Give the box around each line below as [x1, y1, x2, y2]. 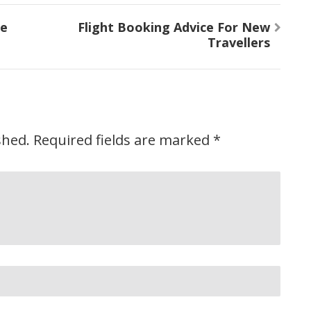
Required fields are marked [33, 131, 213, 150]
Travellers [208, 34, 270, 51]
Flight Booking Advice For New [78, 19, 270, 36]
